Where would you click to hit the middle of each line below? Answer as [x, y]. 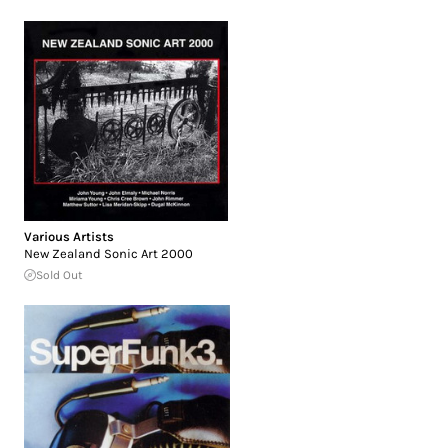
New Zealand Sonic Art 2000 [108, 253]
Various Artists [69, 236]
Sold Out [59, 274]
